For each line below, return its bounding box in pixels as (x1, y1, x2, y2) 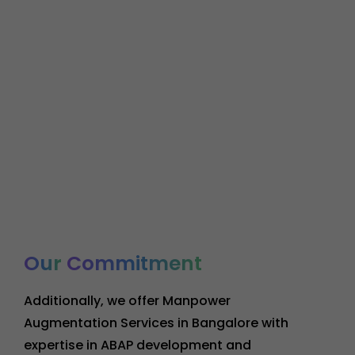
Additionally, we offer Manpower (24, 291, 231, 310)
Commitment (67, 249, 202, 277)
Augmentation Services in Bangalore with (24, 313, 288, 332)
